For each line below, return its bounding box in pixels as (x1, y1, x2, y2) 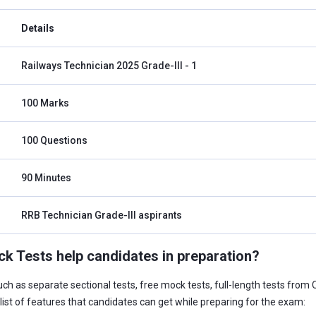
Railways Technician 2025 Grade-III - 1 (21, 60, 197, 71)
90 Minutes (21, 172, 71, 183)
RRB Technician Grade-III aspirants (21, 209, 182, 221)
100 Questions (21, 135, 87, 146)
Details (21, 23, 54, 34)
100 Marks (21, 97, 69, 109)
